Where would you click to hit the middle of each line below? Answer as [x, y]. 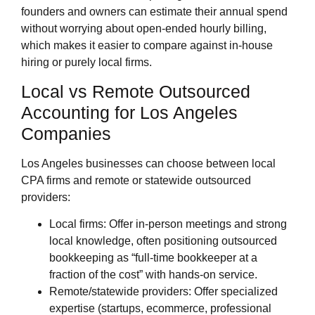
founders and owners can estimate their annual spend [154, 11]
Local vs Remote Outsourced [136, 91]
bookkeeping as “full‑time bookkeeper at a [153, 258]
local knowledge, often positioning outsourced [163, 241]
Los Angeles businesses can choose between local [148, 163]
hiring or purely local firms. [86, 62]
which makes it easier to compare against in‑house [147, 45]
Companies [66, 133]
